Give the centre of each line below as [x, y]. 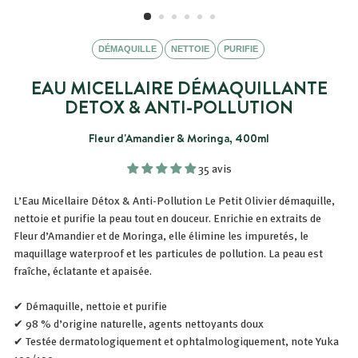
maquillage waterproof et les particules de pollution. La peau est [168, 253]
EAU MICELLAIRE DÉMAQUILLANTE [179, 88]
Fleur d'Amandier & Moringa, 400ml [179, 138]
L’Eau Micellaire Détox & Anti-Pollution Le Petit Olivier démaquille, [174, 200]
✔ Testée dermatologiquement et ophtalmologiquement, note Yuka [176, 341]
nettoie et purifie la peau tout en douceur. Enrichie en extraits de [167, 218]
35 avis [215, 168]
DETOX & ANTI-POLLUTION [179, 107]
